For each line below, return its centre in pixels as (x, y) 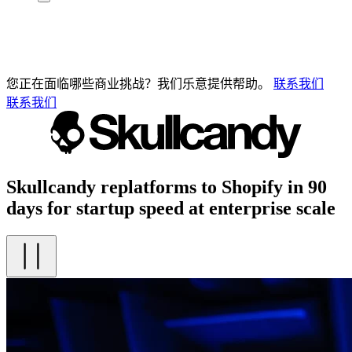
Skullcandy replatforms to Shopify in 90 (167, 187)
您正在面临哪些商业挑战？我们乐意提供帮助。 (138, 83)
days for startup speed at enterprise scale (171, 208)
